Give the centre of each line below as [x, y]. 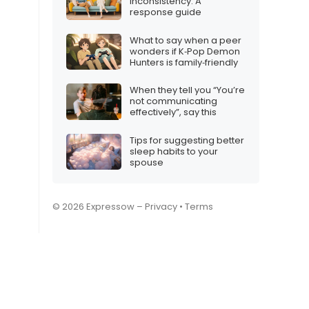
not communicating [173, 101]
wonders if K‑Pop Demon [185, 51]
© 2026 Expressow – [99, 207]
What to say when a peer [186, 40]
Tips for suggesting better [187, 140]
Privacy [161, 207]
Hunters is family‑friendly [184, 62]
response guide [166, 12]
